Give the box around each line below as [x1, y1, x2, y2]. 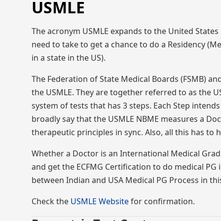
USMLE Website [71, 196, 129, 207]
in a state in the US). [32, 52, 106, 63]
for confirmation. [129, 196, 195, 207]
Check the [32, 196, 71, 207]
